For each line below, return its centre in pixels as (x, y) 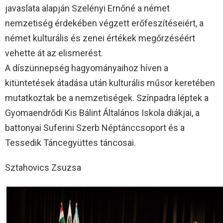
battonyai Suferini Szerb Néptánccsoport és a (95, 127)
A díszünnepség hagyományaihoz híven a (87, 68)
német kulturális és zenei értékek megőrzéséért (100, 38)
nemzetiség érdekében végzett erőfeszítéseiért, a (104, 23)
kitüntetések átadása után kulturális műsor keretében (110, 83)
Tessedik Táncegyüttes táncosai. (70, 142)
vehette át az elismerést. (54, 53)
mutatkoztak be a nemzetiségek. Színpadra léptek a (107, 98)
